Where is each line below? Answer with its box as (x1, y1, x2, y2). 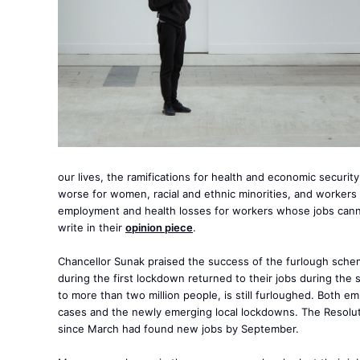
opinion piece (125, 221, 193, 234)
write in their (58, 221, 125, 234)
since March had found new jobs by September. (58, 322, 299, 335)
